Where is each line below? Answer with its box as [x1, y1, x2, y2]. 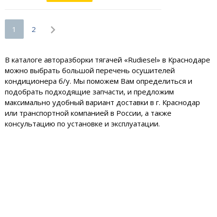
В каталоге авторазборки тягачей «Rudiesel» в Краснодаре [5, 55, 210, 65]
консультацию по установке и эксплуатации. [5, 119, 160, 129]
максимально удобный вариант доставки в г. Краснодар [5, 97, 200, 108]
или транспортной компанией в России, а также [5, 108, 171, 118]
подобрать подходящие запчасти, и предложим [5, 87, 174, 97]
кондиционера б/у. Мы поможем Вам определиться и [5, 76, 192, 86]
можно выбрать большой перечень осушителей [5, 65, 175, 76]
